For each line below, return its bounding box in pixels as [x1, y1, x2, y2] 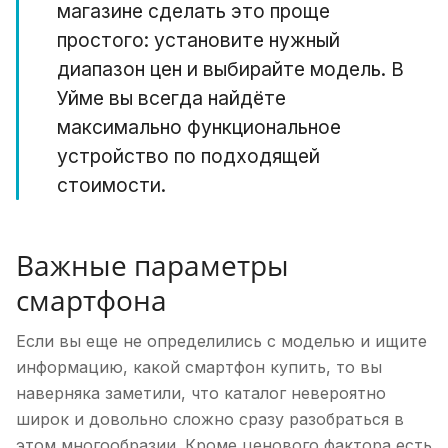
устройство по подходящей [57, 144, 320, 168]
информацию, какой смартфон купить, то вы [16, 357, 382, 377]
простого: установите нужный [57, 28, 340, 52]
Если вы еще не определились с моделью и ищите [16, 331, 427, 351]
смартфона [16, 281, 167, 319]
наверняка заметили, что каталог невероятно [16, 383, 386, 403]
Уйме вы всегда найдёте [57, 86, 286, 110]
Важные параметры [16, 246, 289, 284]
